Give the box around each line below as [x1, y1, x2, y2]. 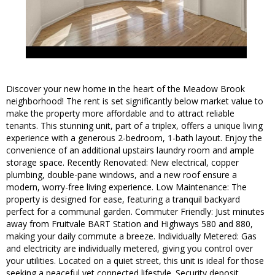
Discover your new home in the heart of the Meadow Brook [6, 83, 245, 95]
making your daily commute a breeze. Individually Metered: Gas [6, 230, 257, 242]
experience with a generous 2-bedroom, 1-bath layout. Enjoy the [6, 132, 262, 144]
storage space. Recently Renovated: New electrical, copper [6, 157, 239, 169]
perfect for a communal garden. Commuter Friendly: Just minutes [6, 206, 265, 218]
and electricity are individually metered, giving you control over [6, 242, 253, 255]
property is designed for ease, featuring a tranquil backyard [6, 193, 240, 206]
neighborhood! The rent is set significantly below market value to [6, 95, 263, 107]
